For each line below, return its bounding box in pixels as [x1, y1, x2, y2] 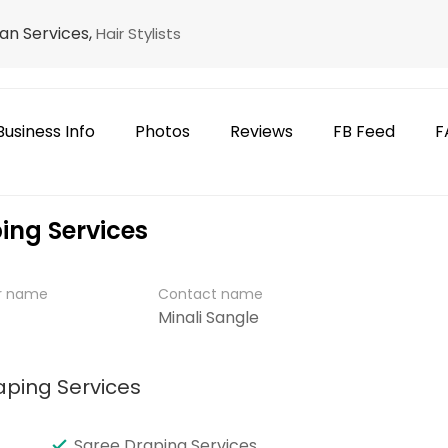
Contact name [157, 284, 263, 304]
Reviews [229, 120, 293, 143]
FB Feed [332, 120, 395, 143]
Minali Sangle [157, 306, 259, 329]
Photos [134, 120, 190, 143]
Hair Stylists [96, 23, 181, 44]
